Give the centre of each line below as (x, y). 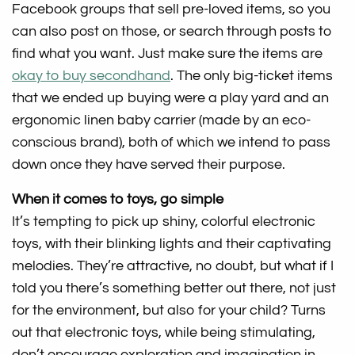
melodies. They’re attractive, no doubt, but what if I (173, 265)
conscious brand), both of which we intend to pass (172, 142)
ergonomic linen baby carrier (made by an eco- (162, 120)
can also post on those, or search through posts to (172, 31)
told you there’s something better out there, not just (174, 288)
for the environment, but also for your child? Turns (169, 310)
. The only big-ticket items (252, 75)
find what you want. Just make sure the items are (168, 53)
